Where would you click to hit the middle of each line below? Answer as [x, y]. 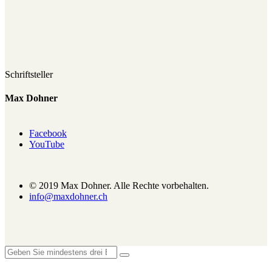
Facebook [48, 134]
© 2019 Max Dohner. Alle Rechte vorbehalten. [119, 186]
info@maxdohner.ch [68, 197]
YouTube [47, 144]
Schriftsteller [29, 75]
